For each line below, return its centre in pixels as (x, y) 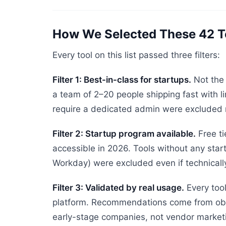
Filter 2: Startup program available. (124, 134)
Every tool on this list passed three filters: (136, 55)
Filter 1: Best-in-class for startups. (122, 80)
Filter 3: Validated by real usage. (118, 188)
